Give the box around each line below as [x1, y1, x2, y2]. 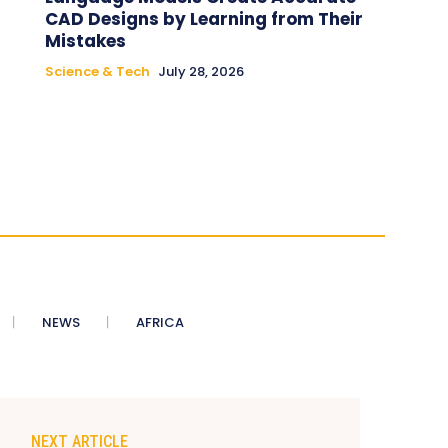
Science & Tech [44, 61, 150, 81]
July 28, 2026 [157, 61, 244, 81]
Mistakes [44, 28, 126, 53]
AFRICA [135, 312, 184, 332]
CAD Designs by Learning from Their [44, 6, 363, 31]
